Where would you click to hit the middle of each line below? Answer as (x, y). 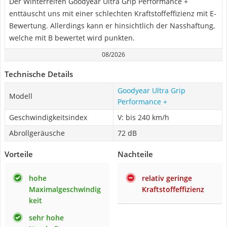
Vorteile (19, 154)
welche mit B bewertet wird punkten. (72, 38)
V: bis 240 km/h (143, 117)
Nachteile (135, 154)
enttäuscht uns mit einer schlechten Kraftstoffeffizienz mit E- (113, 13)
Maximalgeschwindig (65, 189)
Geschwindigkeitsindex (48, 117)
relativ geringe (167, 178)
